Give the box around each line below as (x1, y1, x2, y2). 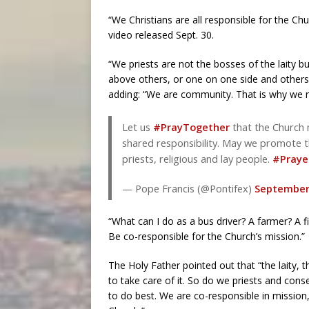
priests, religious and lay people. (122, 152, 272, 166)
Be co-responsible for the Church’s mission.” (108, 230, 305, 243)
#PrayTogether (153, 120, 230, 134)
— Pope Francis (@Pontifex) (122, 181, 255, 195)
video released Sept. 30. (108, 28, 214, 41)
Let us (122, 120, 153, 134)
